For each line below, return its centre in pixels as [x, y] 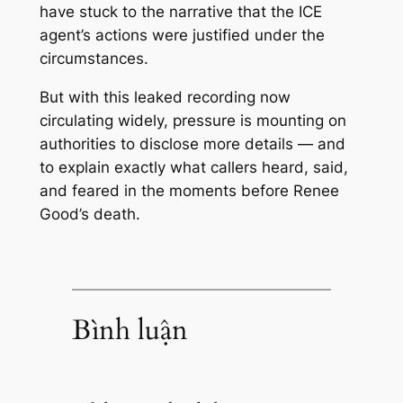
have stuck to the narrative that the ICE [180, 12]
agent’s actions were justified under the [182, 36]
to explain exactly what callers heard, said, [193, 167]
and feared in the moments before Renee [189, 191]
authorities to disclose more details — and [192, 144]
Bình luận [130, 330]
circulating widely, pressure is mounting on [193, 121]
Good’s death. [90, 214]
